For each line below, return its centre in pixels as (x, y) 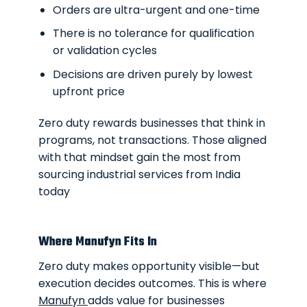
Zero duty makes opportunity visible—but (149, 266)
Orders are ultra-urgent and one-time (156, 10)
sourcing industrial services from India (140, 174)
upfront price (89, 91)
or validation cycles (105, 51)
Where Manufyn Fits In (98, 243)
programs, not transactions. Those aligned (153, 140)
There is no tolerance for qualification (153, 34)
